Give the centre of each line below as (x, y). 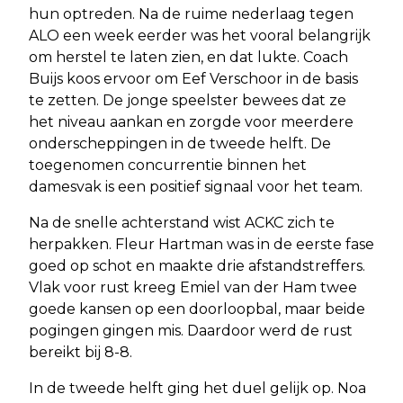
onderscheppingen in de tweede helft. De (180, 143)
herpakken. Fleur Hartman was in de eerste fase (201, 244)
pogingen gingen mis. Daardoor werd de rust (191, 330)
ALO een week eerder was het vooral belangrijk (200, 35)
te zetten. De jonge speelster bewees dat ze (188, 100)
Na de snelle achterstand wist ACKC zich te (182, 222)
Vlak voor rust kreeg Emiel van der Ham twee (193, 287)
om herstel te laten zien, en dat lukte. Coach (188, 57)
